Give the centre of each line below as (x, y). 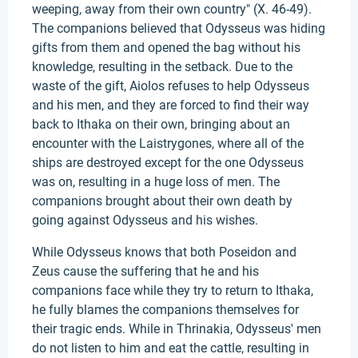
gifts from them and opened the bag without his (166, 48)
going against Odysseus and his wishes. (145, 220)
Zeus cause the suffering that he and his (145, 271)
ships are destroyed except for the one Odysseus (168, 163)
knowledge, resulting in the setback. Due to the (162, 67)
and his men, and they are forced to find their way (171, 105)
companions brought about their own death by (162, 201)
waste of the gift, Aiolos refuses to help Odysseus (171, 86)
